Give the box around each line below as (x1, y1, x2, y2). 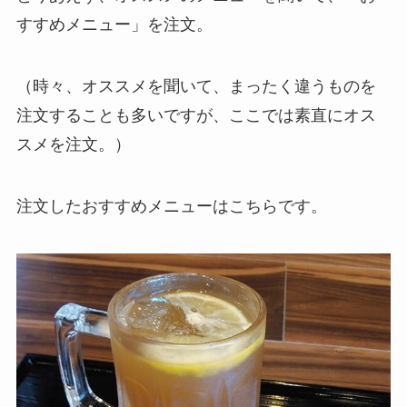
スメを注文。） (15, 135, 131, 154)
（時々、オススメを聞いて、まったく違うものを (15, 77, 376, 96)
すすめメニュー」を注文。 (15, 15, 213, 35)
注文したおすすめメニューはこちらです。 (15, 197, 327, 216)
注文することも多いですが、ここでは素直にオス (15, 106, 376, 125)
